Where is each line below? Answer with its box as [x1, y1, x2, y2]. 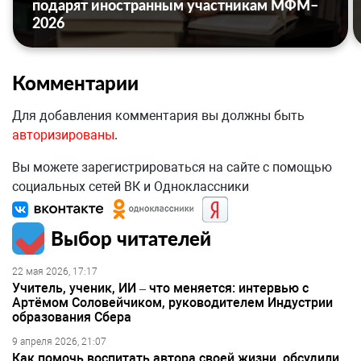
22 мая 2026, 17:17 [12, 266, 98, 278]
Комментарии [12, 71, 139, 95]
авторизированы [12, 127, 114, 143]
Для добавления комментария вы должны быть [12, 108, 305, 124]
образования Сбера [12, 309, 131, 326]
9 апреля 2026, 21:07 [12, 336, 106, 348]
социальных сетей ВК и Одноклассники [12, 179, 249, 195]
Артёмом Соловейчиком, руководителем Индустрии [12, 295, 333, 311]
